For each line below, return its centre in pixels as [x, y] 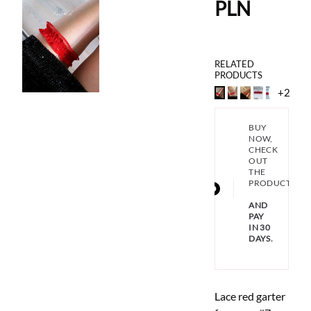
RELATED [235, 64]
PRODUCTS [239, 75]
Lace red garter [250, 296]
